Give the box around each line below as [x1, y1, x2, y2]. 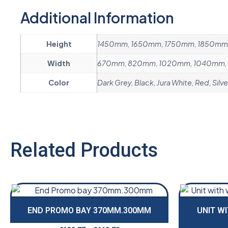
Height [46, 39, 72, 49]
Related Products [10, 139, 158, 162]
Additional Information [20, 9, 174, 27]
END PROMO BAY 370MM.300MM [27, 206, 151, 216]
